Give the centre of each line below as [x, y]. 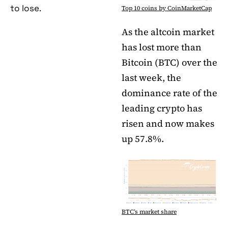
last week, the [151, 78]
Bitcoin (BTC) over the [169, 63]
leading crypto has [162, 108]
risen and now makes [168, 124]
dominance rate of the [169, 93]
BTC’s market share [149, 211]
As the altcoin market [168, 32]
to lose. [26, 8]
